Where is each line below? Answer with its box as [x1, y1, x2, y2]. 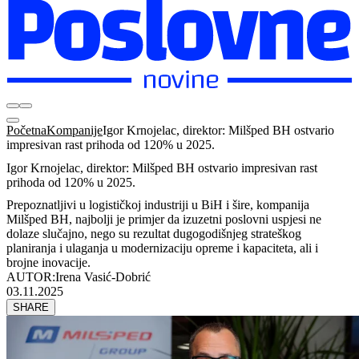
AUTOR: [6, 270, 55, 284]
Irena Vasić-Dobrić [55, 270, 151, 284]
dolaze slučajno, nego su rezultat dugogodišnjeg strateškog [6, 227, 301, 241]
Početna [6, 123, 46, 137]
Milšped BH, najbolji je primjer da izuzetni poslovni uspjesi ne [6, 212, 321, 227]
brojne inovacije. [6, 256, 91, 270]
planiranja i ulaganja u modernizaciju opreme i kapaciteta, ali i [6, 241, 318, 256]
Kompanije [46, 123, 103, 137]
